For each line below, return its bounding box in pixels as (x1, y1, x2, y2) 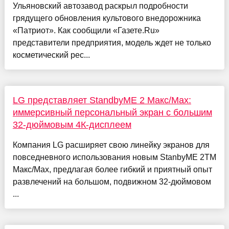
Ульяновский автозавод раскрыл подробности (12, 2, 188, 11)
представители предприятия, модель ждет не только (12, 38, 211, 48)
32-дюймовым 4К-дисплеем (12, 120, 131, 130)
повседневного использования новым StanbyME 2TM (12, 153, 216, 162)
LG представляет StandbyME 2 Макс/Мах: (12, 95, 191, 106)
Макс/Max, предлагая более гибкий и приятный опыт (12, 165, 212, 174)
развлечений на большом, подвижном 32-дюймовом (12, 177, 211, 187)
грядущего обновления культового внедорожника (12, 14, 201, 23)
